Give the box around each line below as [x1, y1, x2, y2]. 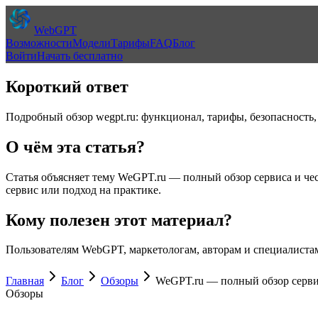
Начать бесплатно [37, 50, 123, 62]
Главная [6, 275, 44, 287]
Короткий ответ [6, 77, 128, 96]
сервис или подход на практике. [6, 183, 161, 196]
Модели [72, 37, 111, 49]
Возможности [6, 37, 72, 49]
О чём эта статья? [6, 137, 145, 156]
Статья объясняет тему [6, 170, 118, 183]
